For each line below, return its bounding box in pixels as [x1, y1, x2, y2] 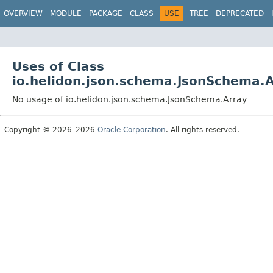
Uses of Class [12, 58, 104, 74]
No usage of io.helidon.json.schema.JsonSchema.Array [12, 94, 247, 104]
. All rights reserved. [166, 125, 239, 134]
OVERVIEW [4, 9, 43, 18]
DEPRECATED [216, 9, 264, 18]
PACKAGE [89, 9, 122, 18]
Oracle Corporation [97, 125, 166, 134]
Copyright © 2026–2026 [4, 125, 97, 134]
